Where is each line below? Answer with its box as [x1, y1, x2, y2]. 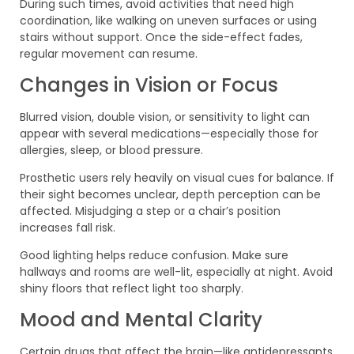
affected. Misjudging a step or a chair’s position [20, 202, 281, 219]
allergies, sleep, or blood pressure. [20, 141, 203, 158]
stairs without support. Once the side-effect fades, [20, 29, 303, 46]
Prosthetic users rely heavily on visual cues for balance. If [20, 169, 334, 186]
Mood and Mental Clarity [20, 306, 262, 333]
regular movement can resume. [20, 46, 198, 62]
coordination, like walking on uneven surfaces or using [20, 13, 317, 29]
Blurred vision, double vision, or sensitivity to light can [20, 108, 310, 125]
